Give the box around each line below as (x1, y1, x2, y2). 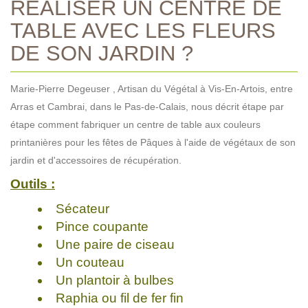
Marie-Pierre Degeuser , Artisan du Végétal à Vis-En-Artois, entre (10, 82, 293, 94)
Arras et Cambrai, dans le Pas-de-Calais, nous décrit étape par (10, 100, 284, 112)
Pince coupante (55, 219, 148, 234)
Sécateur (55, 201, 109, 216)
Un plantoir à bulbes (55, 272, 174, 287)
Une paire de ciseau (55, 236, 175, 252)
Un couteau (55, 254, 124, 269)
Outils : (10, 176, 55, 191)
